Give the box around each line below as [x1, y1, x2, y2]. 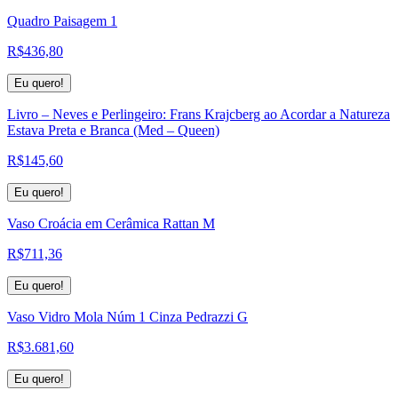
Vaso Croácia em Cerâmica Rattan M [7, 215, 215, 231]
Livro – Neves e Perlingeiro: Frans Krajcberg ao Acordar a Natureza [7, 106, 390, 122]
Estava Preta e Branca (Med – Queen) [7, 122, 219, 138]
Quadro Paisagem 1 [7, 12, 117, 28]
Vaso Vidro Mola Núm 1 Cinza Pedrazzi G [7, 308, 248, 324]
